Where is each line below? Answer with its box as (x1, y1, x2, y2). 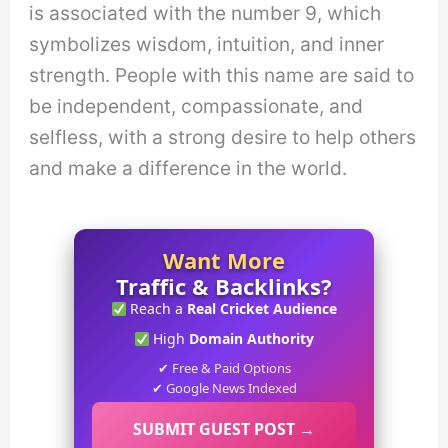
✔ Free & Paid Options (157, 359, 291, 378)
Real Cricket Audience (187, 299, 338, 319)
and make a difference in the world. (29, 155, 348, 180)
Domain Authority (189, 329, 315, 349)
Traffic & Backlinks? (116, 271, 332, 302)
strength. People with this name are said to (29, 62, 415, 87)
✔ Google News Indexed (151, 379, 297, 398)
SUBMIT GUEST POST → (133, 418, 315, 441)
